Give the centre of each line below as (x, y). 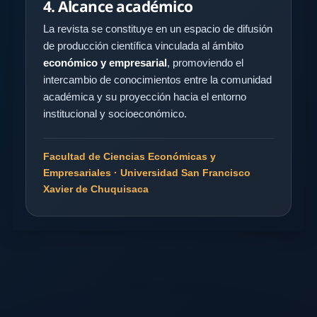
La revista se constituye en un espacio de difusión (158, 28)
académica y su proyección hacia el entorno (145, 96)
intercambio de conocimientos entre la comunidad (157, 79)
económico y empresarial (105, 62)
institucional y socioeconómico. (115, 113)
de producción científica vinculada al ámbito (143, 45)
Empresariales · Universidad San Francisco (147, 172)
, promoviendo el (205, 62)
